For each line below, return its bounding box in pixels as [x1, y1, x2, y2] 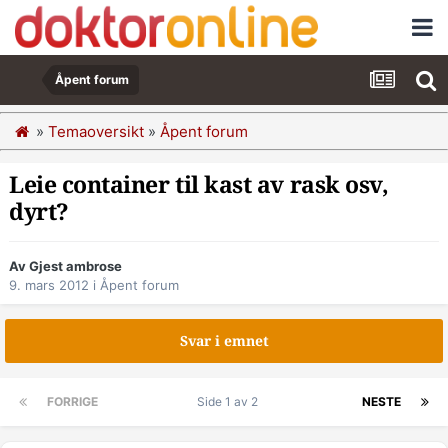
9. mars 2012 [9, 277, 89, 294]
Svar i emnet [179, 333, 269, 350]
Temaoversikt [48, 121, 144, 141]
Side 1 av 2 [196, 394, 264, 410]
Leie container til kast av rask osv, [9, 172, 389, 199]
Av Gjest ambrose [9, 258, 122, 275]
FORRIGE [47, 394, 98, 410]
